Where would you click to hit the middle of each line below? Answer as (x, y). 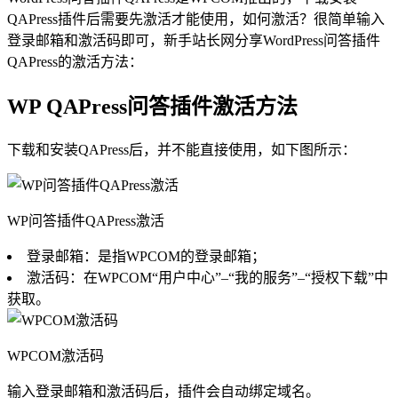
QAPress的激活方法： (75, 61)
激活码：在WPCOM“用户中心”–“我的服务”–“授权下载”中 (207, 277)
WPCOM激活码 (56, 355)
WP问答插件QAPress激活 (86, 220)
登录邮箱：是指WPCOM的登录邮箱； (146, 256)
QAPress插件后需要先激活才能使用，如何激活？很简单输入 (196, 19)
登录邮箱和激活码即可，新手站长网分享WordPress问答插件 (194, 40)
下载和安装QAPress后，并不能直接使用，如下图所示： (182, 149)
